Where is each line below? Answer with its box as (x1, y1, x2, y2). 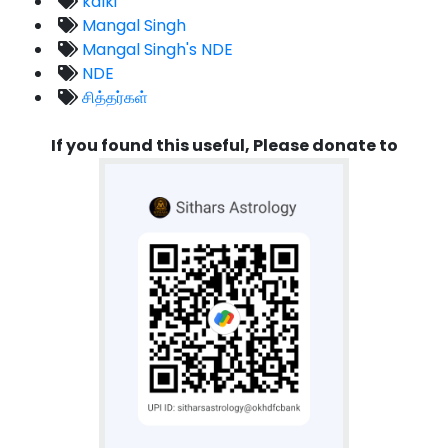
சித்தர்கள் (78, 85, 148, 109)
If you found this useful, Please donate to (50, 133, 398, 157)
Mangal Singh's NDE (78, 37, 233, 61)
